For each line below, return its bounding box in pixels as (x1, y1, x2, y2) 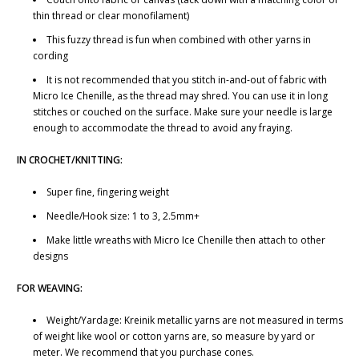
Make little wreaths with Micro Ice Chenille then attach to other (46, 233, 325, 248)
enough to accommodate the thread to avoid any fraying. (33, 121, 292, 135)
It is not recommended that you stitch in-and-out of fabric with (46, 73, 327, 87)
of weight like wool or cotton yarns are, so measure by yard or (33, 329, 315, 344)
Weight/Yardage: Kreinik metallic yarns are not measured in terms (46, 313, 343, 328)
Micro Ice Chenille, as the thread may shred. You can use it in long (33, 89, 328, 103)
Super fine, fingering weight (46, 185, 169, 200)
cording (33, 49, 68, 63)
